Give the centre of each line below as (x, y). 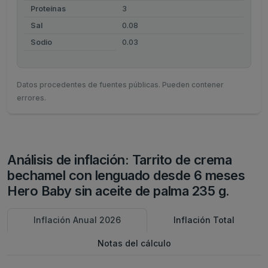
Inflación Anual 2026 (77, 220)
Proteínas (48, 9)
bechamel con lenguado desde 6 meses (126, 175)
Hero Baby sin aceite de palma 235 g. (118, 191)
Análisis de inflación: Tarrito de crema (120, 160)
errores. (31, 98)
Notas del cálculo (134, 243)
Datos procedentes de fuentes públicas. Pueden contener (120, 85)
